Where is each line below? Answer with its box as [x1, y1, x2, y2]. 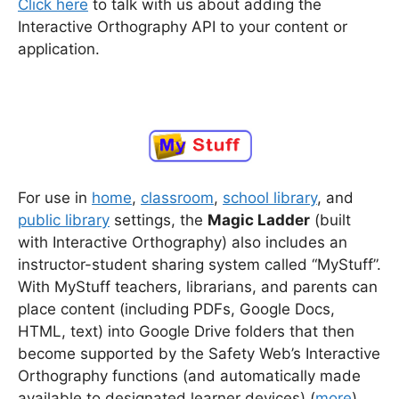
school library [223, 188, 317, 207]
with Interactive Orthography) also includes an [18, 232, 347, 251]
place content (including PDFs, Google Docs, [18, 299, 335, 318]
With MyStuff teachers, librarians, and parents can [18, 277, 378, 296]
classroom [141, 188, 214, 207]
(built [310, 210, 351, 229]
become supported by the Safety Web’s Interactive [18, 344, 380, 362]
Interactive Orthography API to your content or [18, 17, 347, 36]
